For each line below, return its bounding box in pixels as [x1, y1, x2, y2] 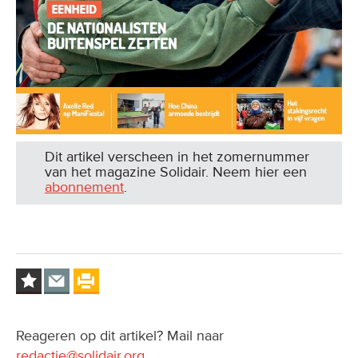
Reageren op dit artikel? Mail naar [16, 326, 224, 344]
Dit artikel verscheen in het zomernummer [45, 147, 309, 165]
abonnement [45, 177, 124, 196]
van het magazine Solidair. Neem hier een [45, 162, 307, 181]
